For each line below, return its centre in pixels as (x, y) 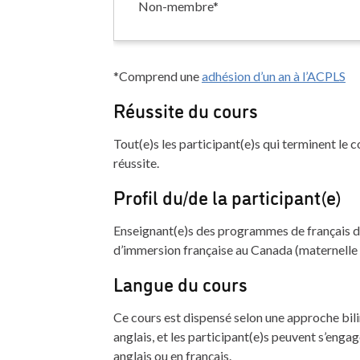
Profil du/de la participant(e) (227, 197)
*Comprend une (157, 76)
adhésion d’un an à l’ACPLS (273, 76)
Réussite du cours (185, 110)
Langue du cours (180, 284)
